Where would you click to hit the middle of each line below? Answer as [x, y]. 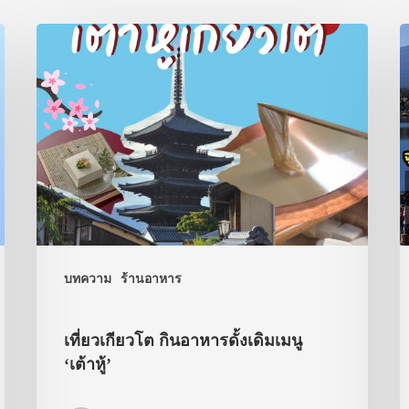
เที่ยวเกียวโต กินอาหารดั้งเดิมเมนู [184, 341]
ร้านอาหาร [152, 279]
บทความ [88, 279]
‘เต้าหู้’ [88, 365]
